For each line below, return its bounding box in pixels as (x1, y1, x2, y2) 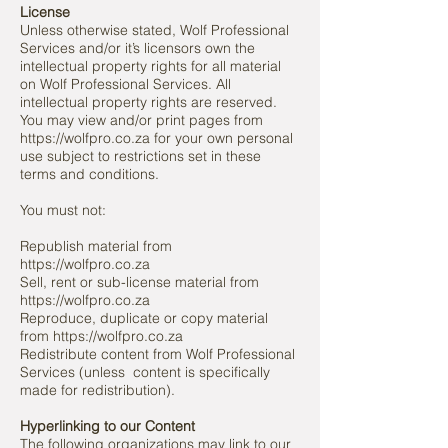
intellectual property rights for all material (20, 57, 281, 75)
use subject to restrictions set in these (20, 147, 261, 165)
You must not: (20, 201, 106, 219)
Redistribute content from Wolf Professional (20, 345, 295, 363)
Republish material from (20, 237, 172, 255)
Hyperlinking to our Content (20, 417, 195, 435)
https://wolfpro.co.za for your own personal (20, 129, 293, 147)
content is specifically (133, 363, 270, 381)
